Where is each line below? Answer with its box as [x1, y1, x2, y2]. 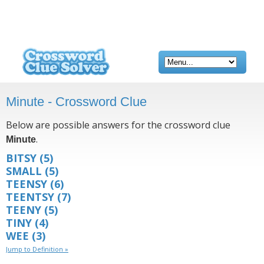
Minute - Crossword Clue [6, 94, 147, 109]
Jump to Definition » [6, 245, 68, 253]
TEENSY [6, 177, 47, 191]
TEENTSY [6, 190, 54, 204]
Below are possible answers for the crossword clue [6, 118, 230, 131]
